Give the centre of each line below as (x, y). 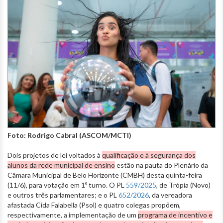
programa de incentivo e (175, 215)
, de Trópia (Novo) (183, 185)
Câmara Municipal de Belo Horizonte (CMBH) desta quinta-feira (105, 175)
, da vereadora (170, 195)
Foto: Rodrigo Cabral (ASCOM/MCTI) (69, 135)
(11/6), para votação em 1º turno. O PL (67, 185)
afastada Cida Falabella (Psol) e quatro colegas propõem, (94, 205)
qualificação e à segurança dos (149, 155)
